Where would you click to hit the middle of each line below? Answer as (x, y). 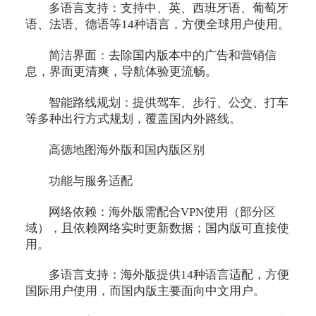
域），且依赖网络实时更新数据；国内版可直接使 (157, 228)
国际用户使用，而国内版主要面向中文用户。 (145, 291)
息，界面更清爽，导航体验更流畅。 (121, 71)
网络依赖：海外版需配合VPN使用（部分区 (163, 212)
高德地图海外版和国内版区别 (127, 150)
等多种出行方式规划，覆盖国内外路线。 (133, 119)
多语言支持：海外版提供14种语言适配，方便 (169, 275)
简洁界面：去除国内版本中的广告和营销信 (163, 55)
